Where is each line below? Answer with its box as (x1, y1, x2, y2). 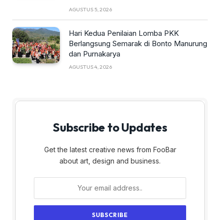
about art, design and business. (59, 156, 161, 165)
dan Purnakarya (69, 49, 120, 58)
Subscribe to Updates (53, 119, 167, 135)
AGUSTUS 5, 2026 (69, 5, 112, 13)
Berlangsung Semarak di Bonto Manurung (69, 38, 207, 48)
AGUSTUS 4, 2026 (69, 63, 112, 70)
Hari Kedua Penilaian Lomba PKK (69, 28, 179, 38)
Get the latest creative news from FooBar (44, 145, 176, 154)
